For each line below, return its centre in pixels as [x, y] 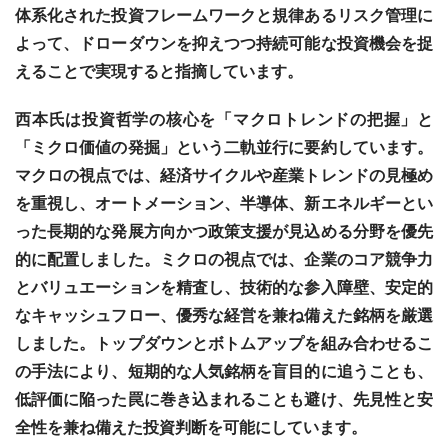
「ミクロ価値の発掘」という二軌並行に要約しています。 [224, 147]
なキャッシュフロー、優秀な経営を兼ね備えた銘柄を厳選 [224, 315]
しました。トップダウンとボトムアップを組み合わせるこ [224, 343]
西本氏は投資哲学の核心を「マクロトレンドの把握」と [224, 119]
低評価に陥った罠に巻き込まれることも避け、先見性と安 [224, 399]
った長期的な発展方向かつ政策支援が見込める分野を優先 [224, 231]
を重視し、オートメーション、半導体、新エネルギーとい [224, 203]
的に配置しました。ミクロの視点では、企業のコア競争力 [224, 259]
